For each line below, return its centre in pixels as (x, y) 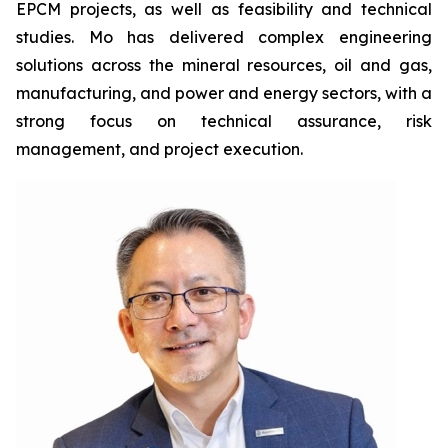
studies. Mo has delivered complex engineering (224, 37)
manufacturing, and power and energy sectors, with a (224, 93)
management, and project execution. (159, 149)
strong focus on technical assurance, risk (224, 121)
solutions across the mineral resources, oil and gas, (224, 65)
